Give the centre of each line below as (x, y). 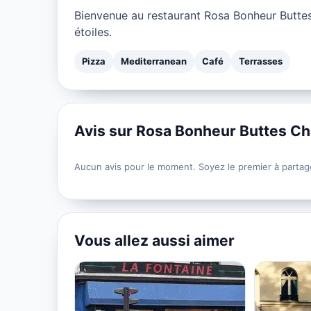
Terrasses (261, 61)
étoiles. (93, 32)
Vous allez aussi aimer (154, 240)
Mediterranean (154, 61)
